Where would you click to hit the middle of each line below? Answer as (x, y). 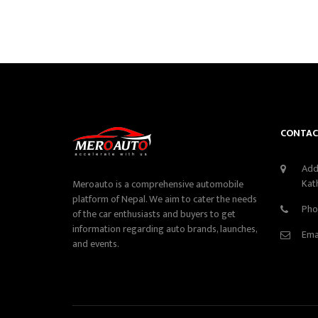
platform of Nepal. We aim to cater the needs (165, 199)
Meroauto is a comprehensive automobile (158, 184)
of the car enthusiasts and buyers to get (154, 214)
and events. (96, 244)
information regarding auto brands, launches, (165, 229)
